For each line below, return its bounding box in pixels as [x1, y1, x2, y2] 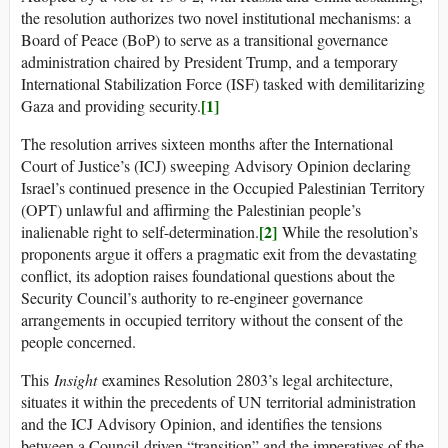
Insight [54, 369, 97, 391]
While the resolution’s [277, 221, 418, 243]
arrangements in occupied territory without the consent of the [21, 309, 403, 331]
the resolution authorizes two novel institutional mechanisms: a [21, 7, 411, 29]
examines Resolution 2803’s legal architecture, [97, 369, 393, 391]
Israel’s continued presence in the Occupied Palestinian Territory [21, 177, 425, 199]
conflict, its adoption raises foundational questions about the [21, 265, 395, 287]
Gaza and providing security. [21, 95, 201, 117]
